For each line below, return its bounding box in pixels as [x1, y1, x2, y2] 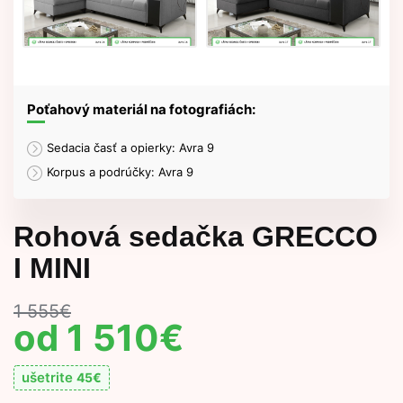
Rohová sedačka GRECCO [13, 219, 378, 253]
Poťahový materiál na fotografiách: [27, 100, 255, 118]
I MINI [13, 251, 91, 284]
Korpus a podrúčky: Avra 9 [47, 164, 193, 179]
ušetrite [22, 368, 76, 386]
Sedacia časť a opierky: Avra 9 [47, 139, 214, 155]
